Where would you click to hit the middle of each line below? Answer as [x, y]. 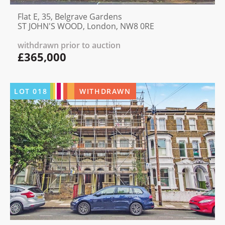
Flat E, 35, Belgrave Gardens [70, 17]
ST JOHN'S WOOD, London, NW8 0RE [86, 26]
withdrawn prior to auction [69, 45]
